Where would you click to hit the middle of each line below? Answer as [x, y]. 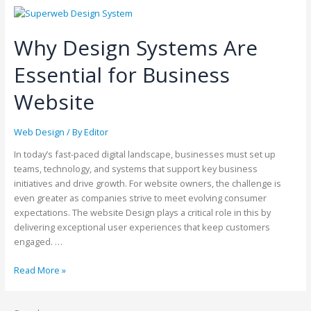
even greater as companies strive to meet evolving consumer [140, 197]
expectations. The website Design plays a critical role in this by [142, 212]
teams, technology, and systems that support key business [135, 168]
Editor [96, 132]
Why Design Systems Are [135, 48]
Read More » [40, 270]
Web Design [39, 132]
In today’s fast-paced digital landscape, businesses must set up [144, 154]
